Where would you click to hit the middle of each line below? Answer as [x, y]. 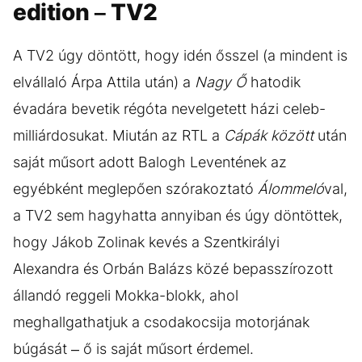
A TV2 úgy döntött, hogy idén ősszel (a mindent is [180, 55]
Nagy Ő [221, 82]
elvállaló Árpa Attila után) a [104, 82]
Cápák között [269, 135]
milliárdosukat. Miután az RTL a [118, 135]
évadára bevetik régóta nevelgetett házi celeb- [169, 108]
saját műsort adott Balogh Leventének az [150, 162]
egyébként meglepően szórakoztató [135, 188]
